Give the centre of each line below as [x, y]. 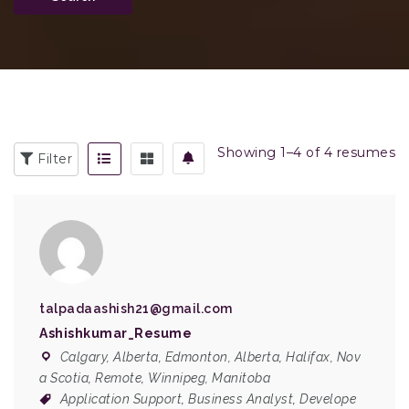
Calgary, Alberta [109, 357]
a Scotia [64, 378]
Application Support [121, 399]
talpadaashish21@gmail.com [136, 309]
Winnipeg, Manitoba [209, 378]
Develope [328, 399]
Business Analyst [241, 399]
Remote [118, 378]
